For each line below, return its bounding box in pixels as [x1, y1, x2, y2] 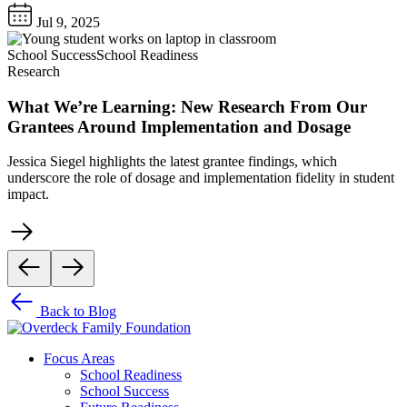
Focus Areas [44, 351, 114, 367]
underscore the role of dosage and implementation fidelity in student [7, 170, 394, 186]
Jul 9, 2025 [33, 14, 100, 30]
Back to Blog [36, 303, 116, 320]
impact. [7, 186, 49, 203]
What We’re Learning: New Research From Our [7, 96, 367, 116]
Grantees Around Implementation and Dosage [7, 116, 351, 136]
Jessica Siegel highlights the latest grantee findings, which [7, 154, 337, 170]
